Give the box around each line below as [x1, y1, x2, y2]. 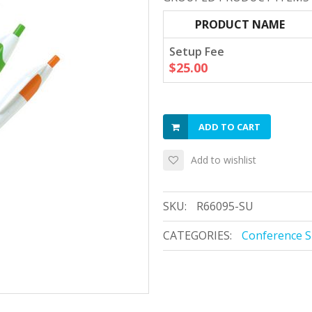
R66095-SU [196, 198, 253, 214]
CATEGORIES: [163, 228, 232, 243]
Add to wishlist [191, 153, 256, 166]
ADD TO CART [198, 120, 260, 133]
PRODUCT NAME [194, 17, 285, 32]
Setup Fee [169, 44, 224, 59]
